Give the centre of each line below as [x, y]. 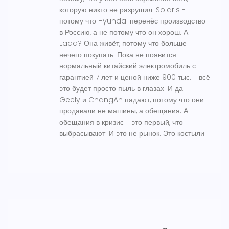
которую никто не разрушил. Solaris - [122, 10]
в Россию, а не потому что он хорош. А [124, 32]
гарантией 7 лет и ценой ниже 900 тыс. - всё [135, 77]
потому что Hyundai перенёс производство [132, 21]
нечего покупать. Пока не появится [118, 55]
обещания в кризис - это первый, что [121, 122]
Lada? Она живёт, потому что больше [123, 44]
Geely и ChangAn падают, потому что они [132, 100]
